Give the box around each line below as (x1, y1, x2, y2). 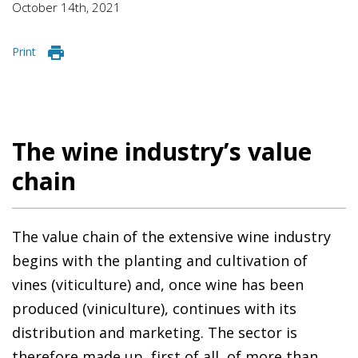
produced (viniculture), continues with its (12, 298, 296, 318)
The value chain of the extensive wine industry (12, 226, 331, 246)
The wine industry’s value (12, 134, 312, 168)
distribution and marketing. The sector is (12, 322, 297, 342)
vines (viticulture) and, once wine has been (12, 274, 304, 294)
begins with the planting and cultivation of (12, 250, 308, 270)
